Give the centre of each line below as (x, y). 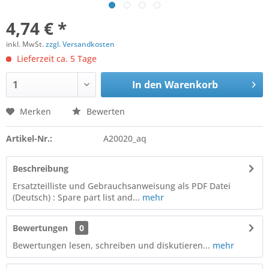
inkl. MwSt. (26, 44)
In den (147, 85)
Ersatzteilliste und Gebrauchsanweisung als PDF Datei (122, 186)
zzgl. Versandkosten (80, 44)
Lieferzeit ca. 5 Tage (56, 59)
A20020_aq (125, 138)
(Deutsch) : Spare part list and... (76, 197)
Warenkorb (191, 85)
